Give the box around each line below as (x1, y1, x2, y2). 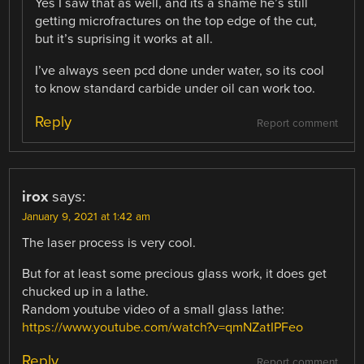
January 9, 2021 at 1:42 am (22, 210, 151, 223)
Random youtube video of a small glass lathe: (22, 301, 285, 318)
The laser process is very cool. (22, 234, 197, 251)
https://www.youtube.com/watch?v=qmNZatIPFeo (22, 318, 304, 336)
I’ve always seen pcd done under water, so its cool (35, 62, 325, 79)
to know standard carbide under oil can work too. (35, 80, 316, 97)
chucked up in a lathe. (22, 283, 149, 300)
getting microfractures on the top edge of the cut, (35, 13, 318, 30)
